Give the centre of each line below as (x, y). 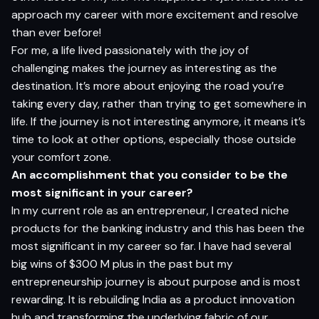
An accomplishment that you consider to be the (150, 174)
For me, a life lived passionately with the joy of (130, 50)
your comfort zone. (61, 157)
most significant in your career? (102, 192)
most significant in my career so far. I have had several (151, 246)
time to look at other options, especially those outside (154, 139)
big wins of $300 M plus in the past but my (122, 263)
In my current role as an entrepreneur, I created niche (150, 210)
